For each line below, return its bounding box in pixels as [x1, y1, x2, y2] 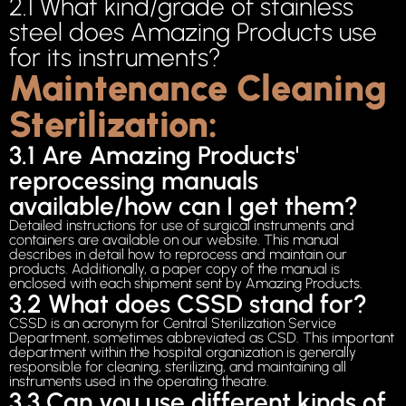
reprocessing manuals [9, 165, 258, 197]
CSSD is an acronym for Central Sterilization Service [9, 314, 336, 333]
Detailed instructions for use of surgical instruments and [9, 217, 354, 235]
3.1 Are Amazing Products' [9, 140, 299, 171]
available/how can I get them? [9, 190, 358, 222]
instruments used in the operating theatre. [9, 372, 269, 391]
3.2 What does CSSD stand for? [9, 288, 367, 320]
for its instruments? [9, 42, 221, 73]
